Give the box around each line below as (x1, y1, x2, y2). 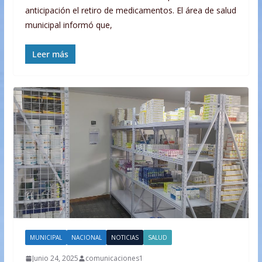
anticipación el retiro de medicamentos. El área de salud (25, 5, 236, 16)
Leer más (32, 49, 68, 60)
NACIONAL (71, 233, 102, 242)
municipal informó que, (25, 19, 112, 31)
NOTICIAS (111, 233, 139, 242)
